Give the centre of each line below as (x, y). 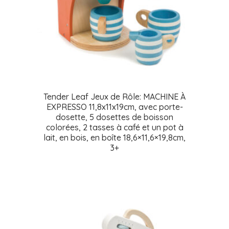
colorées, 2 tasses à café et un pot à (114, 127)
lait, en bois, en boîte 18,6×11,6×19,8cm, (114, 138)
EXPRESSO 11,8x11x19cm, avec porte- (114, 107)
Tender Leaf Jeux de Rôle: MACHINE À (114, 97)
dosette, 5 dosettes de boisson (114, 117)
